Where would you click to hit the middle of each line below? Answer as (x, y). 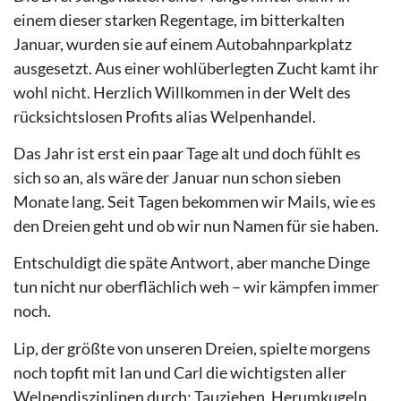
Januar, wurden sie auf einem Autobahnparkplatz (183, 43)
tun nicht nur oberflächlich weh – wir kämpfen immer (196, 287)
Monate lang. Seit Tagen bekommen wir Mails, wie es (195, 202)
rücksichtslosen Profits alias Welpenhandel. (165, 116)
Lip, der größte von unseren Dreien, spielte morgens (192, 348)
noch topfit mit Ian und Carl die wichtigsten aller (180, 372)
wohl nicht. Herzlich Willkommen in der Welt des (182, 92)
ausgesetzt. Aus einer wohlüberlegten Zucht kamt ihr (196, 68)
